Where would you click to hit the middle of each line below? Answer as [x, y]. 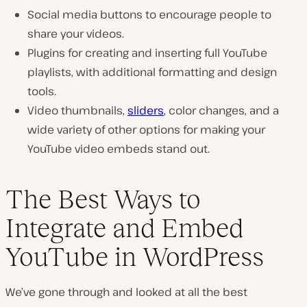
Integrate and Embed [124, 228]
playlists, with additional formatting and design [152, 72]
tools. [42, 91]
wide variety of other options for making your [146, 130]
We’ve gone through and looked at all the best [126, 292]
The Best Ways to [103, 199]
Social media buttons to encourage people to [149, 15]
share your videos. [76, 34]
